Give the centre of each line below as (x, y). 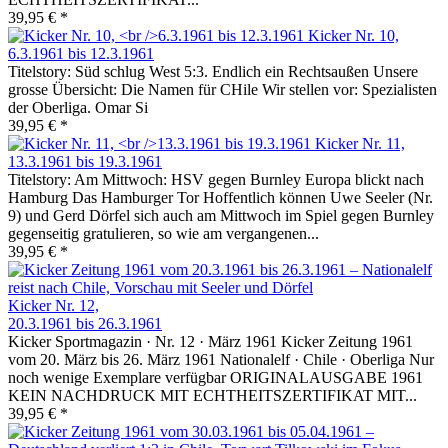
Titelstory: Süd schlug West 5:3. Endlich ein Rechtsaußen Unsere (213, 72)
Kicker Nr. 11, (360, 144)
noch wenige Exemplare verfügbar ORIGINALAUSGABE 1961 (215, 378)
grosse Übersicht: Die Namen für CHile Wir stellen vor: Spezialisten (222, 90)
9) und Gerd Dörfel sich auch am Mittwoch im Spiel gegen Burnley (221, 216)
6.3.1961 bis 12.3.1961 (81, 54)
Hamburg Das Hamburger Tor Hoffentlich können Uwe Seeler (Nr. (220, 198)
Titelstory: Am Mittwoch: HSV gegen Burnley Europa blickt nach (216, 180)
